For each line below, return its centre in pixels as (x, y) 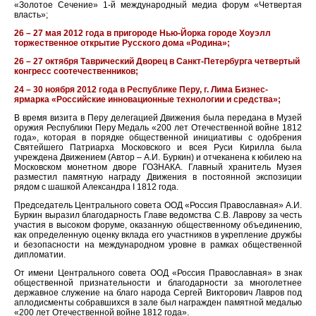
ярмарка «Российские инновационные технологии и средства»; (147, 99)
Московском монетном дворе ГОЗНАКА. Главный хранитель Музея (158, 167)
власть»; (31, 14)
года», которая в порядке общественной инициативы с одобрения (158, 137)
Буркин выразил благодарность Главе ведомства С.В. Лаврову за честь (158, 215)
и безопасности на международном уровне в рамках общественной (158, 244)
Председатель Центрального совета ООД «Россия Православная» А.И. (158, 205)
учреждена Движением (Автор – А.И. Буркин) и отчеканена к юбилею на (158, 157)
